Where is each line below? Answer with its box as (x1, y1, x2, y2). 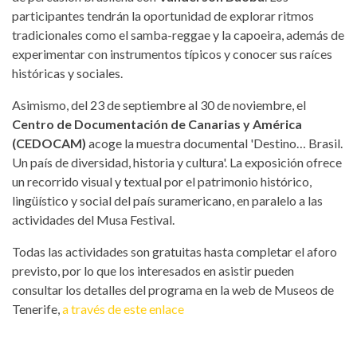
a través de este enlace (60, 300, 186, 316)
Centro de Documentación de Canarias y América (12, 116, 302, 131)
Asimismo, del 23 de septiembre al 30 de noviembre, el (12, 96, 306, 112)
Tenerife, (12, 300, 60, 316)
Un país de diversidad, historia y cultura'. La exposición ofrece (12, 154, 342, 170)
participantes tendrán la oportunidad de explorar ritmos (12, 7, 314, 23)
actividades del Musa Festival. (12, 211, 175, 227)
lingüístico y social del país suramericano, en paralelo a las (12, 192, 323, 208)
